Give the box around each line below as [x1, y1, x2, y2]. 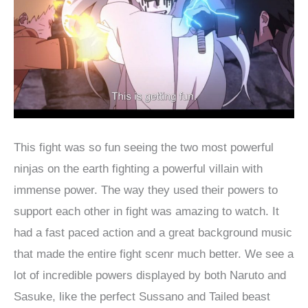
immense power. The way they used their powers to [14, 183, 278, 197]
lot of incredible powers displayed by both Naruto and [14, 268, 286, 282]
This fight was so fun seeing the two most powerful [14, 140, 274, 154]
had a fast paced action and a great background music [14, 225, 292, 239]
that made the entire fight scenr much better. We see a [14, 247, 294, 261]
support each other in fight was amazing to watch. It [14, 204, 279, 218]
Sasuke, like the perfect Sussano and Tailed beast [14, 289, 270, 303]
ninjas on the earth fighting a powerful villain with [14, 162, 263, 175]
